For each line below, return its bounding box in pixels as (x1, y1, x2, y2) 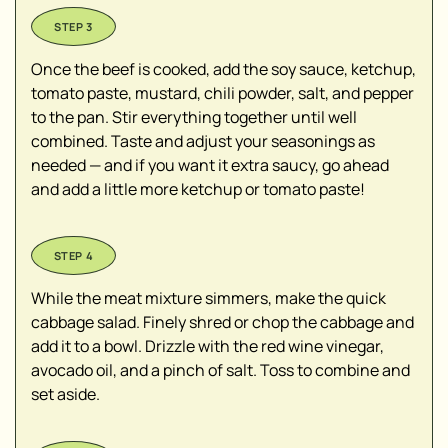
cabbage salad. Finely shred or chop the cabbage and (31, 311, 414, 334)
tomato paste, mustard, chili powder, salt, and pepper (31, 82, 414, 105)
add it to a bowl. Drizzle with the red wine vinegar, (31, 335, 384, 358)
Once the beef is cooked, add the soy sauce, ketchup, (31, 58, 416, 81)
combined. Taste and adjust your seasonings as (31, 130, 375, 153)
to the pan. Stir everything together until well (31, 106, 357, 129)
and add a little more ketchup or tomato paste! (31, 178, 365, 201)
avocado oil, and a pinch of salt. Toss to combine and (31, 359, 410, 382)
